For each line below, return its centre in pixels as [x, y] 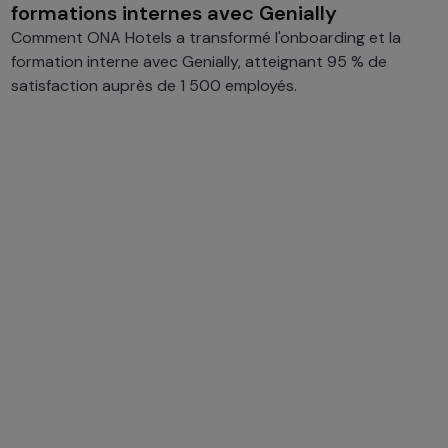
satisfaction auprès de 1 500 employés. [153, 85]
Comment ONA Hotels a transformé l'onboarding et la [205, 37]
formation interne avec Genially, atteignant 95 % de [198, 61]
